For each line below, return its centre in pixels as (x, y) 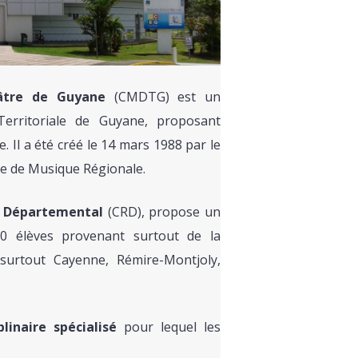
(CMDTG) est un (163, 97)
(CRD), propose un (162, 212)
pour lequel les (169, 327)
